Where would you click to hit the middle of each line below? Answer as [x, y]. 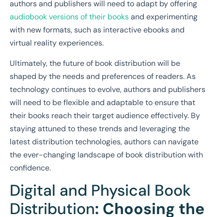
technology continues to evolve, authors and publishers [108, 89]
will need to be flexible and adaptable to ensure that [102, 102]
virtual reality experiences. [57, 43]
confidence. [30, 168]
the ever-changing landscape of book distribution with [106, 155]
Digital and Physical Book [100, 190]
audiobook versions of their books [69, 17]
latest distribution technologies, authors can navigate [104, 141]
